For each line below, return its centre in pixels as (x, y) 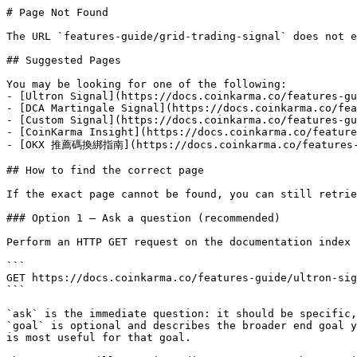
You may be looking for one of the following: (147, 84)
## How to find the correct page (105, 170)
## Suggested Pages (64, 60)
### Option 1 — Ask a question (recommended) (143, 218)
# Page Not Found (57, 12)
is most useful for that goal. (99, 337)
